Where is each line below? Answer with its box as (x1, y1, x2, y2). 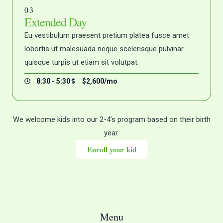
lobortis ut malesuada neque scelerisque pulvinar (24, 44, 184, 53)
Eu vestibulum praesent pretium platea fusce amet (24, 30, 189, 40)
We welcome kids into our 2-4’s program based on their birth (12, 114, 211, 124)
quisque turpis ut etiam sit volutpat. (24, 57, 139, 67)
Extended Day (24, 13, 87, 30)
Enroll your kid (87, 143, 136, 155)
